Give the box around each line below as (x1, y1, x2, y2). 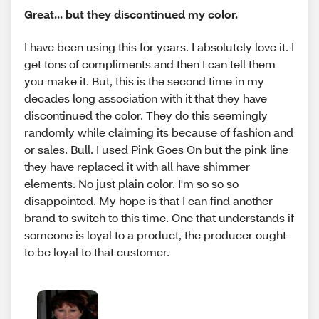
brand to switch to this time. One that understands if (24, 209, 294, 225)
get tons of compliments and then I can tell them (24, 56, 276, 71)
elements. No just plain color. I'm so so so (24, 175, 239, 191)
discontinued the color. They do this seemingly (24, 107, 268, 122)
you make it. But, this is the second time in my (24, 73, 264, 88)
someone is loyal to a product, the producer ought (24, 226, 286, 242)
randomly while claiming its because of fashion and (24, 124, 293, 140)
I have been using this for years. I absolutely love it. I (24, 38, 294, 54)
